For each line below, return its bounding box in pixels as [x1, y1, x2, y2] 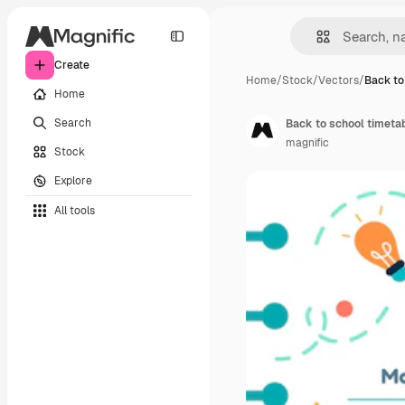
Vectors [318, 73, 359, 88]
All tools [54, 202, 95, 218]
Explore [54, 173, 92, 188]
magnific [286, 136, 329, 150]
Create [54, 58, 89, 72]
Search [54, 115, 91, 130]
